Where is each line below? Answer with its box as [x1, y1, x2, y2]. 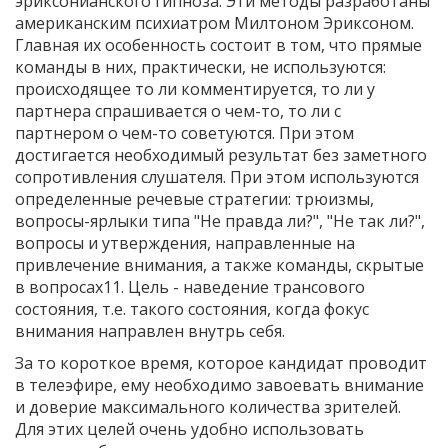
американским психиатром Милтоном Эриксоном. [15, 11, 414, 34]
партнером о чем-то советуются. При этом [15, 121, 354, 144]
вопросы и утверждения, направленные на [15, 231, 355, 254]
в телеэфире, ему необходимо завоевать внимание [15, 373, 424, 396]
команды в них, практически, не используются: [15, 55, 386, 78]
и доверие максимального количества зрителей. [15, 395, 401, 418]
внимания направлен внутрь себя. [15, 319, 285, 342]
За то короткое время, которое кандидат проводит [15, 351, 427, 374]
